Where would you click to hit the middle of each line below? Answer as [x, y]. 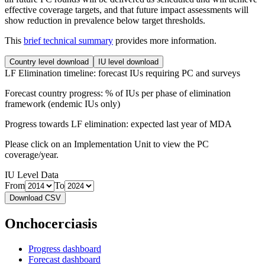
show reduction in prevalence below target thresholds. [105, 20]
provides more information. [165, 40]
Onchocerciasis [51, 223]
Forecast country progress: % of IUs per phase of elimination [118, 93]
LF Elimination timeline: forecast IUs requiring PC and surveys [122, 73]
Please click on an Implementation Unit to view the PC [107, 144]
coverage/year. [32, 154]
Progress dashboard [65, 248]
